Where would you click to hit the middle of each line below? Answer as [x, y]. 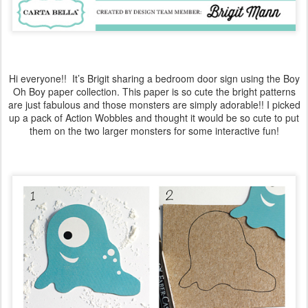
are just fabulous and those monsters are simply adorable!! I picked [154, 104]
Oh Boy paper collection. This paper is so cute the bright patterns [154, 91]
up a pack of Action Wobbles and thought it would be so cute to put [154, 117]
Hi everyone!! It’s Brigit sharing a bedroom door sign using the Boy [154, 78]
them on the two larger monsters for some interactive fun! [154, 130]
